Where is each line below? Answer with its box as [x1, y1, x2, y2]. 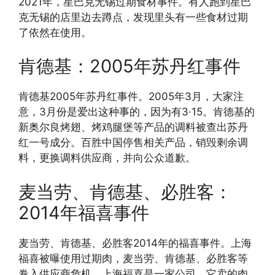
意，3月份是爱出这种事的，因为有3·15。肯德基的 [18, 106, 255, 118]
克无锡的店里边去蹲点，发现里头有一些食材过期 [18, 10, 248, 23]
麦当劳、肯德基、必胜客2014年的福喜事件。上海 [18, 236, 252, 249]
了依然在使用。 [18, 26, 91, 39]
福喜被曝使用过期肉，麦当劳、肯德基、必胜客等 [18, 252, 248, 265]
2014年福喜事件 [18, 201, 149, 223]
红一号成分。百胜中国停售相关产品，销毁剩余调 [18, 136, 248, 149]
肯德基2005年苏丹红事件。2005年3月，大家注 [18, 90, 244, 103]
